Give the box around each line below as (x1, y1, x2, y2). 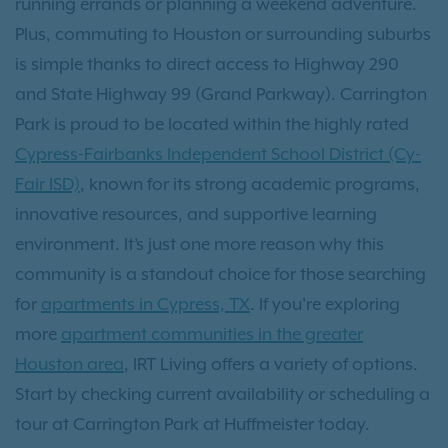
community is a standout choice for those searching (15, 264, 426, 285)
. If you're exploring (250, 294, 400, 315)
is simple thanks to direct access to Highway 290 (15, 54, 399, 75)
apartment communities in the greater (61, 324, 363, 345)
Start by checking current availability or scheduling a (15, 384, 430, 405)
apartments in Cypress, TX (41, 294, 250, 315)
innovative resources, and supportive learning (15, 204, 377, 225)
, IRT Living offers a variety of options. (124, 354, 418, 375)
